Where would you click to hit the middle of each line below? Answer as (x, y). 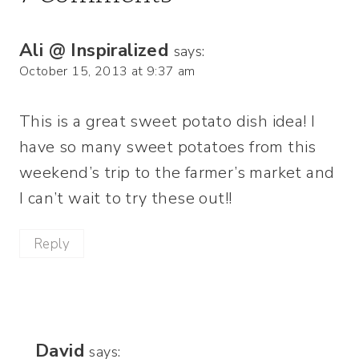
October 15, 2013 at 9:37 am (107, 72)
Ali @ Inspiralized (94, 50)
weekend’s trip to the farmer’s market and (177, 173)
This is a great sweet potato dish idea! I (167, 122)
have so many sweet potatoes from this (168, 147)
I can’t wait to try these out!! (126, 199)
